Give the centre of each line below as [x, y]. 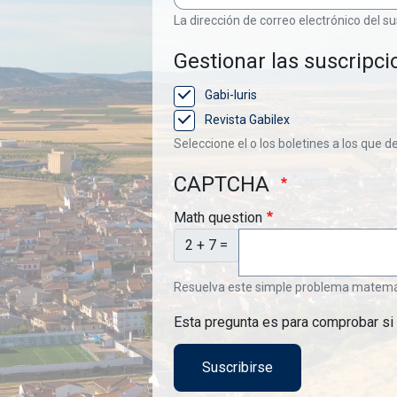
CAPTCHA [224, 184]
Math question [218, 217]
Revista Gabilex [247, 119]
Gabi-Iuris [231, 95]
